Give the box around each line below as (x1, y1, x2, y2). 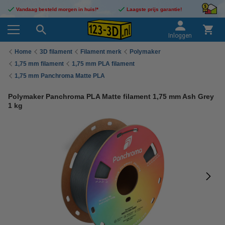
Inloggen (168, 32, 192, 39)
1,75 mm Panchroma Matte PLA (15, 72, 105, 79)
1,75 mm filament (15, 60, 64, 67)
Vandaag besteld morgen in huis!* (16, 7, 98, 12)
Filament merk (80, 48, 122, 55)
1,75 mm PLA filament (72, 60, 135, 67)
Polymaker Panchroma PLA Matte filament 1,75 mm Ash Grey (8, 92, 214, 100)
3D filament (40, 48, 72, 55)
